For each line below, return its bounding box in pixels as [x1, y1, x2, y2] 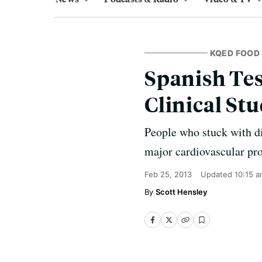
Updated [201, 170, 235, 179]
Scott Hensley [156, 187, 207, 196]
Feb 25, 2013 [144, 170, 192, 179]
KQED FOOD [209, 48, 260, 58]
